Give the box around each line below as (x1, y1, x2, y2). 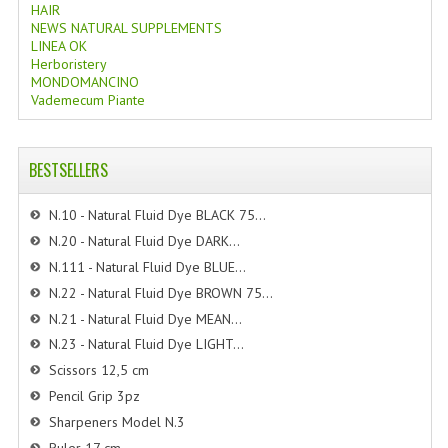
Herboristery (30, 55, 107, 73)
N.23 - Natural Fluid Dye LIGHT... (48, 335, 244, 354)
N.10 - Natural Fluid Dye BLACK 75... (48, 206, 266, 224)
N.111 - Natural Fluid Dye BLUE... (48, 257, 246, 276)
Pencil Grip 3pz (48, 387, 140, 406)
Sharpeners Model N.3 (48, 413, 185, 432)
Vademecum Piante (30, 91, 145, 109)
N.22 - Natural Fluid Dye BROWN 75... (48, 283, 273, 302)
